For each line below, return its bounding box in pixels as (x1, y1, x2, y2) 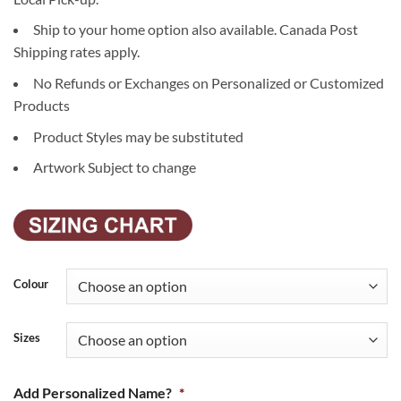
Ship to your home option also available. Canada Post (33, 21, 358, 38)
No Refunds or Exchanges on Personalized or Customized (33, 73, 384, 91)
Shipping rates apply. (13, 43, 140, 61)
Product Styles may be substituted (33, 127, 243, 145)
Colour (13, 276, 48, 291)
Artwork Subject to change (33, 158, 196, 176)
